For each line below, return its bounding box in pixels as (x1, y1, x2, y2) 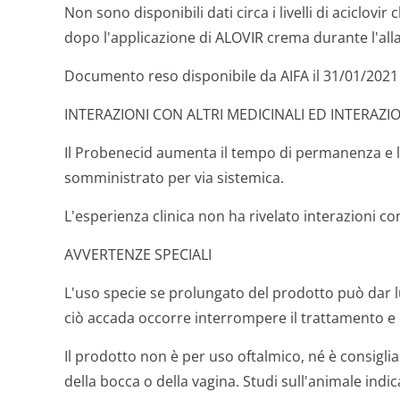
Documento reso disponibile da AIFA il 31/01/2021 (64, 66, 398, 86)
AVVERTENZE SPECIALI (64, 245, 212, 264)
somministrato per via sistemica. (64, 168, 284, 187)
